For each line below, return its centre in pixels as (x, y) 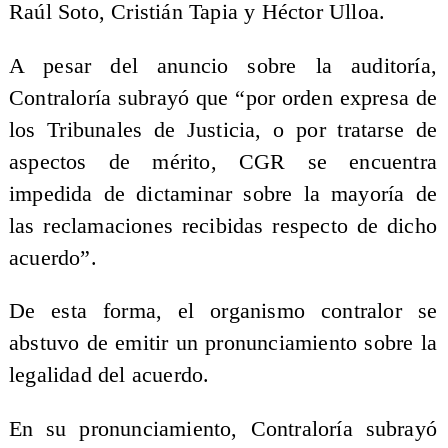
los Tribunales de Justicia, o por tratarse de (223, 129)
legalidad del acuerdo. (109, 375)
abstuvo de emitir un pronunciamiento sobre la (223, 343)
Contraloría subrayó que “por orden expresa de (223, 97)
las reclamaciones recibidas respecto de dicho (223, 225)
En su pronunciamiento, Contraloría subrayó (223, 428)
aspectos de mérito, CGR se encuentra (223, 161)
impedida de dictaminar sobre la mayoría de (223, 193)
